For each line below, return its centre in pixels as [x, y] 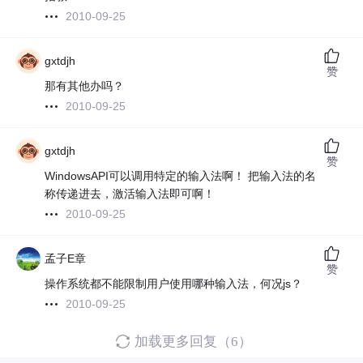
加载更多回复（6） [193, 342]
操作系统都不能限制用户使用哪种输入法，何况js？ [174, 284]
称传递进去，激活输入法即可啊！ [130, 194]
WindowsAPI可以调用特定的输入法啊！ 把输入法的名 [181, 176]
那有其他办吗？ [85, 86]
